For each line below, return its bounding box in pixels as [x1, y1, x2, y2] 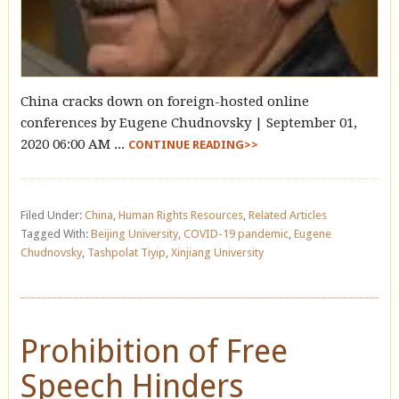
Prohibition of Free [20, 331, 288, 370]
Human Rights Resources [118, 208, 243, 222]
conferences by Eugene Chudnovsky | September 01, [20, 114, 357, 131]
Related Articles [248, 208, 327, 222]
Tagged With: [20, 226, 91, 240]
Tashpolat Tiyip [86, 245, 166, 259]
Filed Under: [20, 208, 85, 222]
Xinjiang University [170, 245, 264, 259]
